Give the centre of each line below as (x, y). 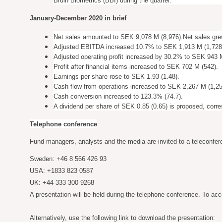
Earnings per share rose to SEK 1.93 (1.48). (116, 77)
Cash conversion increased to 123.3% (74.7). (118, 96)
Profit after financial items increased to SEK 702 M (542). (136, 67)
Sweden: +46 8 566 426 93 (68, 159)
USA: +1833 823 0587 (61, 171)
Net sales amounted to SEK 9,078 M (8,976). (118, 37)
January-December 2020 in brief (78, 18)
